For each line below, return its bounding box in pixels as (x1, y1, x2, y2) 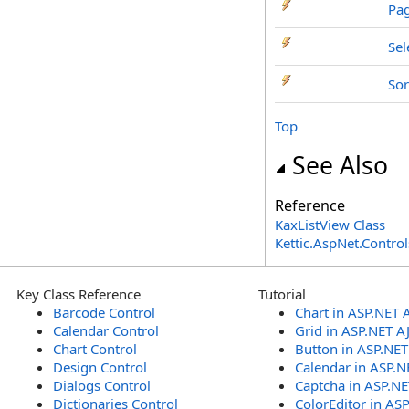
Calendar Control (53, 321, 159, 340)
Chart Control (53, 340, 137, 358)
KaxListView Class (275, 215, 385, 234)
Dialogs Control (53, 376, 151, 394)
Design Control (53, 358, 147, 376)
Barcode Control (53, 303, 155, 321)
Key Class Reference (16, 285, 141, 303)
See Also (292, 149, 388, 182)
